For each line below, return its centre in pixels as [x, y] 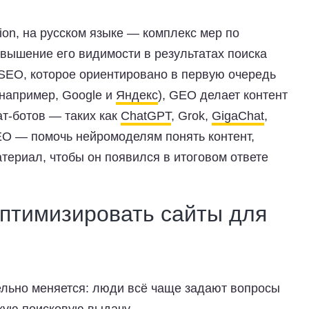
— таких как [83, 116]
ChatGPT [146, 116]
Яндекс [137, 95]
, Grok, [191, 116]
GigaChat [238, 116]
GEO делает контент [228, 95]
